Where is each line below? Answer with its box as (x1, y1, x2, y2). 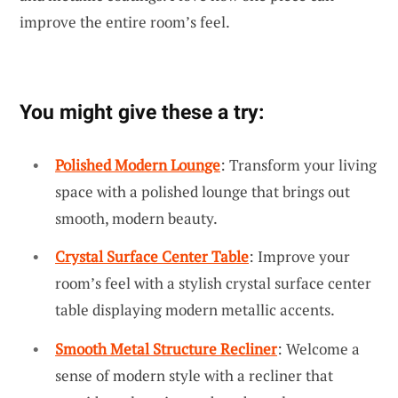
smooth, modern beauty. (55, 207, 218, 228)
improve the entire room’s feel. (20, 11, 230, 32)
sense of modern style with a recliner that (55, 364, 333, 386)
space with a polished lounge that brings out (55, 180, 350, 202)
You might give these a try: (20, 99, 264, 124)
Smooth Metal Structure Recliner (55, 338, 277, 359)
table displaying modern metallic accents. (55, 299, 335, 321)
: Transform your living (220, 154, 377, 175)
